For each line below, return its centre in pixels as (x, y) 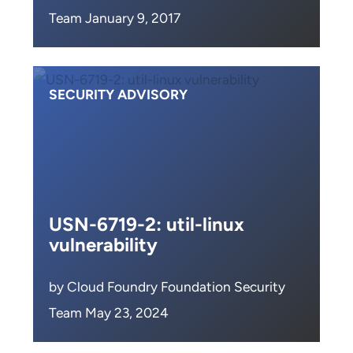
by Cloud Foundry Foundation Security (167, 287)
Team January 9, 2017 (115, 18)
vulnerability (103, 245)
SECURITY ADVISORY (118, 95)
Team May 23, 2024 (109, 313)
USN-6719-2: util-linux (147, 224)
